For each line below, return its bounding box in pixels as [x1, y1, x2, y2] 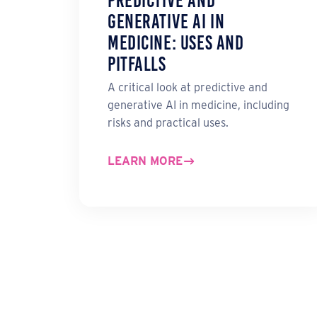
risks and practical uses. [108, 116, 229, 130]
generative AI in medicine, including [108, 98, 289, 113]
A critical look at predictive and [108, 81, 267, 95]
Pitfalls [108, 53, 166, 76]
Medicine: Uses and [108, 32, 244, 54]
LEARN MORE [108, 154, 183, 168]
